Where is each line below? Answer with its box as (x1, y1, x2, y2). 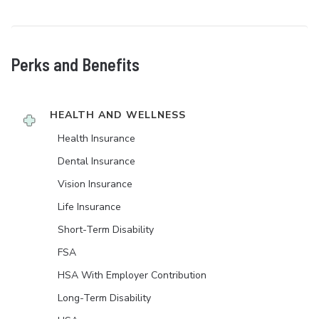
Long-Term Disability (58, 291, 151, 305)
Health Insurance (58, 132, 135, 146)
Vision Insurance (58, 177, 132, 192)
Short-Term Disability (58, 223, 154, 237)
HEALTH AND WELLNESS (50, 108, 186, 122)
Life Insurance (58, 200, 121, 214)
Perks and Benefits (11, 54, 140, 75)
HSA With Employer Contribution (58, 268, 206, 283)
